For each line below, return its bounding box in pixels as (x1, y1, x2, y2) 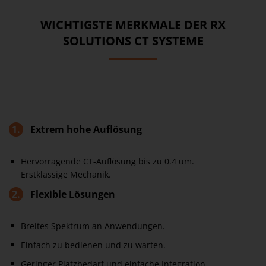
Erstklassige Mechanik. (21, 169, 111, 180)
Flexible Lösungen (28, 188, 115, 201)
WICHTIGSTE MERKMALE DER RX (40, 17, 226, 33)
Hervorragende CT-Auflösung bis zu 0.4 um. (21, 156, 194, 167)
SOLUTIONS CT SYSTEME (62, 33, 204, 49)
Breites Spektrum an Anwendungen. (21, 220, 165, 232)
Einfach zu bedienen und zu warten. (21, 239, 166, 251)
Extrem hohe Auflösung (28, 123, 142, 136)
